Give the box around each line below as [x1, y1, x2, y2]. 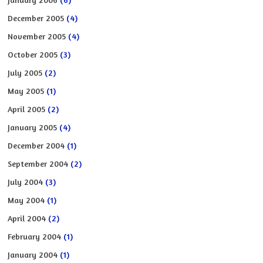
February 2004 [8, 231, 62, 241]
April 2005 [8, 103, 46, 114]
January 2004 [8, 249, 58, 259]
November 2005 [8, 31, 66, 41]
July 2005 [8, 67, 43, 77]
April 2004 [8, 213, 46, 223]
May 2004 [8, 194, 45, 205]
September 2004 [8, 158, 69, 168]
